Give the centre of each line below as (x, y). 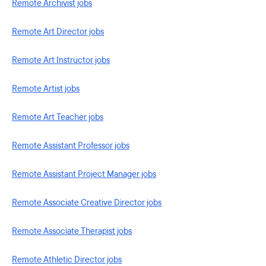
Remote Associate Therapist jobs (72, 231)
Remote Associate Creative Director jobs (87, 203)
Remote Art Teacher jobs (58, 117)
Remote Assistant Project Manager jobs (84, 174)
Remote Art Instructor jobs (61, 60)
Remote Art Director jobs (58, 32)
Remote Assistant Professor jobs (71, 146)
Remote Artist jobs (46, 89)
